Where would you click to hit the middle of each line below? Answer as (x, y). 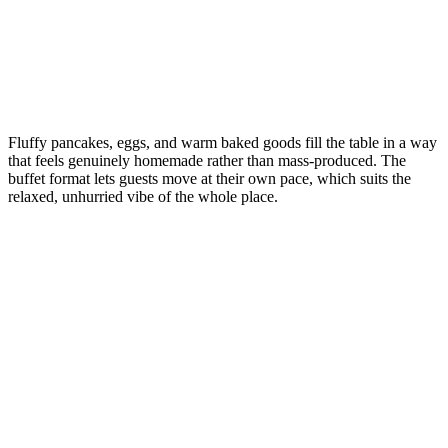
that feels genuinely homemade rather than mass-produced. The (207, 160)
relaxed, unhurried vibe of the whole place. (143, 196)
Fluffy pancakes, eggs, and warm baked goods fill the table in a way (222, 142)
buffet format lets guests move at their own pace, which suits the (209, 178)
